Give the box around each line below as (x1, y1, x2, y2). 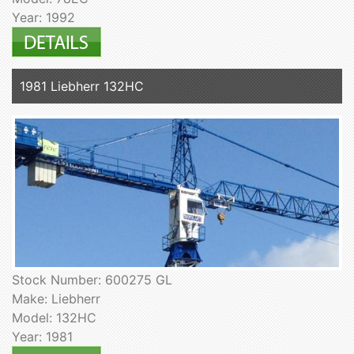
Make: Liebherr (12, 291, 100, 307)
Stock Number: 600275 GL (12, 272, 172, 288)
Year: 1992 (12, 9, 75, 26)
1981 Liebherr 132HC (20, 78, 144, 95)
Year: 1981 (12, 329, 73, 345)
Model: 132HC (12, 310, 96, 326)
